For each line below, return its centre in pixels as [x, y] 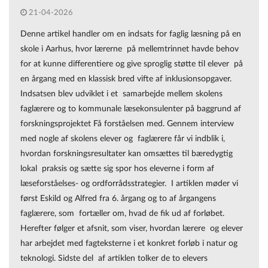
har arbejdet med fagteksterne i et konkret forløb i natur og [129, 243]
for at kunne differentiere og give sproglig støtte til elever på [132, 64]
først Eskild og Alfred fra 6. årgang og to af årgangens [118, 199]
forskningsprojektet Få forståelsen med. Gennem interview [127, 124]
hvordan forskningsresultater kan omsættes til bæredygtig [127, 154]
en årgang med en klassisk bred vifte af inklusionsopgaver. [126, 79]
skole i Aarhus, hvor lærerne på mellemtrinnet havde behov [130, 49]
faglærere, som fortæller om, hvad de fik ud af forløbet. [122, 214]
